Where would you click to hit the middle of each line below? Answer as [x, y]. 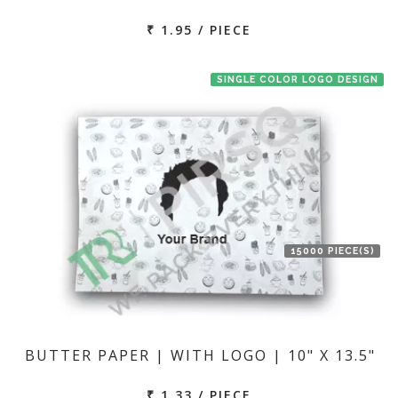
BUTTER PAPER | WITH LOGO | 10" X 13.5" [200, 356]
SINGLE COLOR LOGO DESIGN [297, 79]
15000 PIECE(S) [332, 250]
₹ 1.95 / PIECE [199, 29]
